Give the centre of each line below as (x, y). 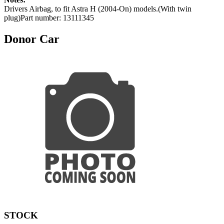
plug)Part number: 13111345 (49, 17)
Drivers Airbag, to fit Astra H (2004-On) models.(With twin (98, 8)
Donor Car (32, 39)
